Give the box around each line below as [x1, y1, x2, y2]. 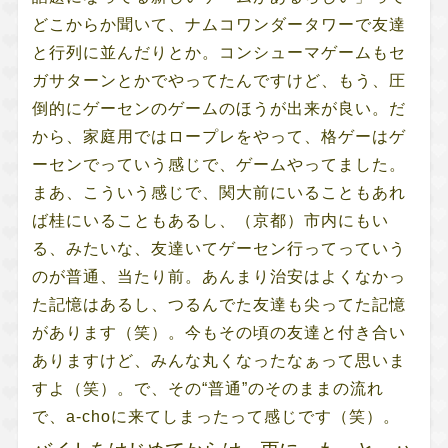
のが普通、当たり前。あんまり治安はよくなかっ [31, 267, 406, 285]
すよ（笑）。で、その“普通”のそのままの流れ [31, 379, 384, 397]
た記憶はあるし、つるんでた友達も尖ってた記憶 [31, 295, 406, 313]
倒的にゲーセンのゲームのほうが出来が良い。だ [31, 99, 406, 117]
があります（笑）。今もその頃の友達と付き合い [31, 323, 406, 341]
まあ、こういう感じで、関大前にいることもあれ [31, 183, 406, 201]
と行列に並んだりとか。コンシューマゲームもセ [31, 43, 406, 61]
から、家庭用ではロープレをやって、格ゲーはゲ [31, 127, 406, 145]
